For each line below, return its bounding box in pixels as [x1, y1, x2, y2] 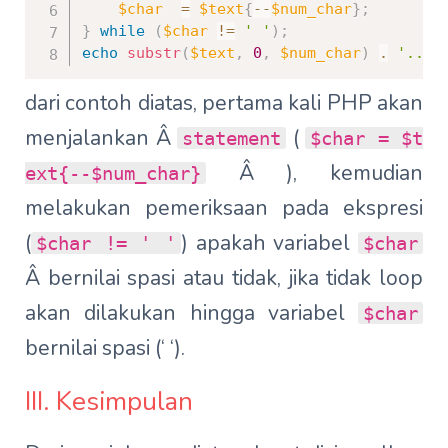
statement [182, 127, 281, 150]
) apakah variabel [181, 229, 358, 258]
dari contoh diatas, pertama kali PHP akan [25, 89, 423, 118]
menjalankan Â [25, 124, 177, 153]
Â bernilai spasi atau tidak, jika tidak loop [25, 264, 423, 293]
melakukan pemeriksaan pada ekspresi [25, 194, 423, 223]
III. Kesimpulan [25, 384, 193, 420]
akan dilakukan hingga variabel [25, 299, 358, 328]
